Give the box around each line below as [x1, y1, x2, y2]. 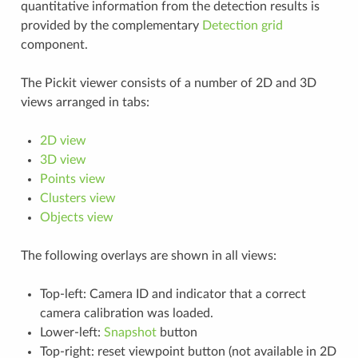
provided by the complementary [20, 18, 202, 32]
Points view [39, 172, 105, 185]
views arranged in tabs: [20, 95, 149, 109]
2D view [39, 133, 86, 147]
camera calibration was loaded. [39, 306, 213, 320]
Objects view [39, 210, 113, 224]
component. [20, 38, 88, 51]
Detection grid [201, 18, 283, 32]
